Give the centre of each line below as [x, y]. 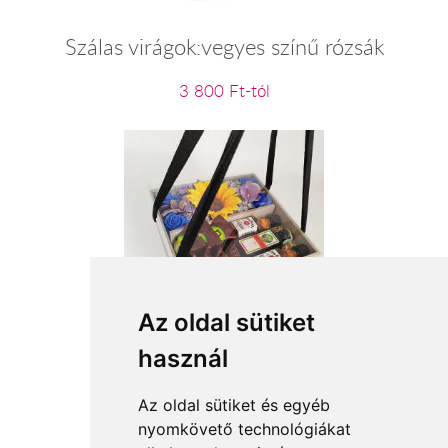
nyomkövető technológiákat [244, 429]
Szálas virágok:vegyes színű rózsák [224, 46]
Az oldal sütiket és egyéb [233, 405]
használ [182, 358]
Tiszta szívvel [224, 339]
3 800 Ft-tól [224, 91]
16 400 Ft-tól [224, 379]
